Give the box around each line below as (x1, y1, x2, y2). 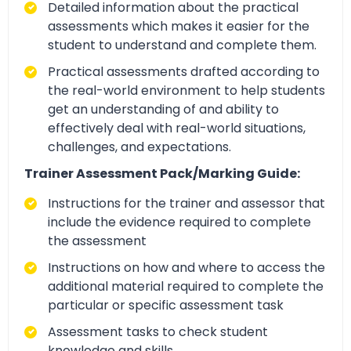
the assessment (48, 232, 147, 251)
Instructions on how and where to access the (48, 259, 325, 277)
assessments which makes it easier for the (48, 16, 309, 35)
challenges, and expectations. (48, 137, 231, 156)
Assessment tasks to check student (48, 323, 268, 342)
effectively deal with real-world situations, (48, 118, 306, 137)
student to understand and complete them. (48, 35, 317, 54)
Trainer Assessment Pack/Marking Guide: (24, 164, 300, 183)
